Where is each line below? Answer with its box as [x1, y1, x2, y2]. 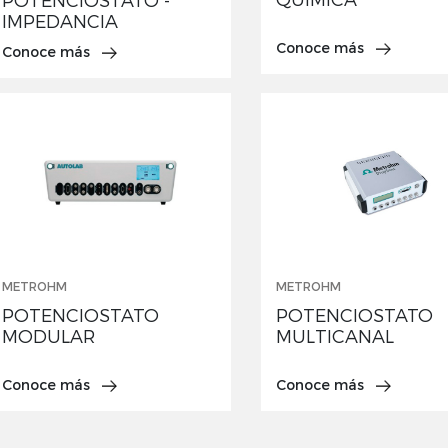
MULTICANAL [275, 326, 394, 349]
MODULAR [2, 326, 95, 349]
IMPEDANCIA [2, 11, 118, 34]
